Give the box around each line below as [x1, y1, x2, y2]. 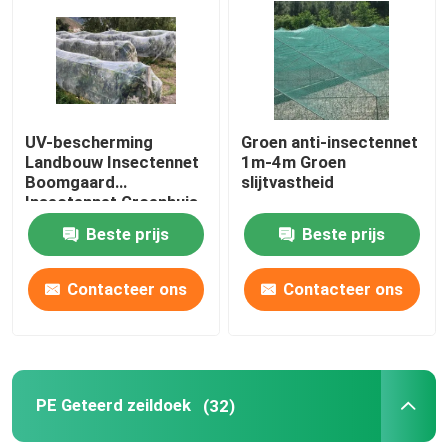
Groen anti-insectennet [241, 132, 419, 153]
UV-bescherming [25, 132, 154, 153]
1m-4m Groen [241, 152, 347, 173]
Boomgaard [25, 172, 116, 193]
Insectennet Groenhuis [25, 192, 199, 213]
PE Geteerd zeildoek [35, 395, 191, 416]
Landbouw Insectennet [25, 152, 200, 173]
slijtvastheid [241, 172, 335, 193]
